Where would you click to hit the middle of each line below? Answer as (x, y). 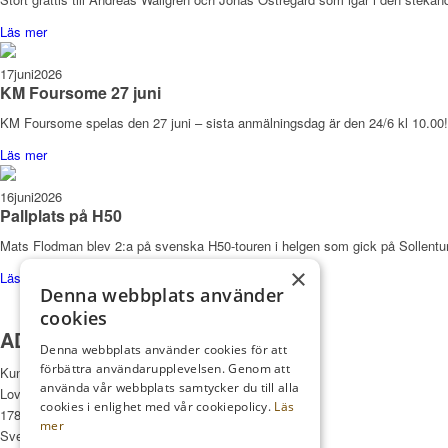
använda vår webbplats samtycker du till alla (170, 387)
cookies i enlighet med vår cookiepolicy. (157, 406)
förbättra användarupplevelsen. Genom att (165, 368)
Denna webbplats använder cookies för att (164, 349)
